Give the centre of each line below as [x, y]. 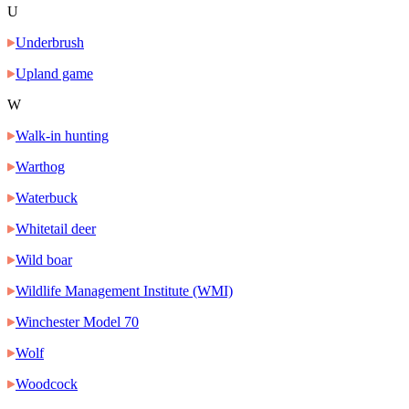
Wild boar [44, 260]
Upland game [54, 74]
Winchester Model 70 [77, 322]
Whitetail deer [56, 229]
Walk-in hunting [62, 136]
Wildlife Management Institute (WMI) [124, 291]
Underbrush [50, 43]
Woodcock [47, 384]
